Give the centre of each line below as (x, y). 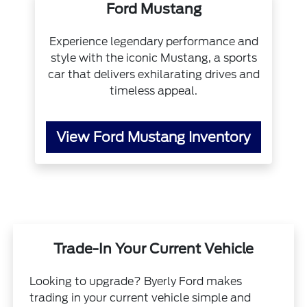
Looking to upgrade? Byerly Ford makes (136, 281)
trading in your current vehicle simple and (140, 297)
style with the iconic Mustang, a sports (153, 58)
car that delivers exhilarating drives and (153, 74)
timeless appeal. (153, 90)
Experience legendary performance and (153, 41)
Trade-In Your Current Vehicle (153, 248)
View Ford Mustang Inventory (153, 137)
